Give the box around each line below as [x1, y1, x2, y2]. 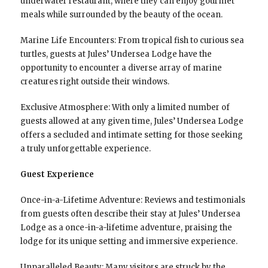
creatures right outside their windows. [20, 76, 169, 87]
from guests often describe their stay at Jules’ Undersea [20, 208, 240, 219]
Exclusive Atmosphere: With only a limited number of [20, 102, 230, 112]
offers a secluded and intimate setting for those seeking [20, 129, 243, 140]
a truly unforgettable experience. [20, 143, 151, 154]
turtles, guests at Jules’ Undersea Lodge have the [20, 48, 212, 59]
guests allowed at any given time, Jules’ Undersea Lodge [20, 115, 243, 126]
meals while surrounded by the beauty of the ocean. [20, 9, 223, 20]
